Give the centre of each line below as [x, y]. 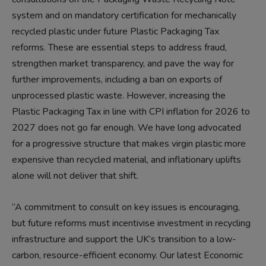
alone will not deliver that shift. [75, 176]
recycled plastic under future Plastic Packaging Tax [115, 32]
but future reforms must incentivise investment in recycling [131, 224]
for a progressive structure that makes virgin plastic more [129, 144]
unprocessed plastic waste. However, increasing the [119, 96]
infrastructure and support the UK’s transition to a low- [124, 240]
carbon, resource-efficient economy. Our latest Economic [127, 256]
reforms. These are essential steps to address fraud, [119, 48]
